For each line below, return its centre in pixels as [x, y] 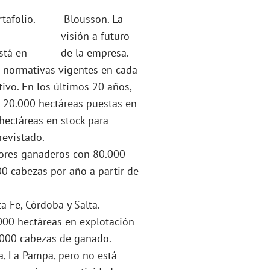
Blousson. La [93, 19]
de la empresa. [95, 53]
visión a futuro [95, 36]
